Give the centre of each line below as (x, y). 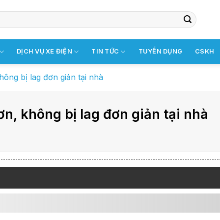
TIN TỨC (105, 51)
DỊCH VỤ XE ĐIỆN (44, 51)
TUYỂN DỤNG (160, 51)
